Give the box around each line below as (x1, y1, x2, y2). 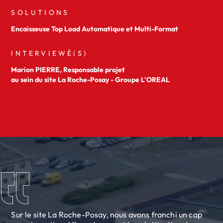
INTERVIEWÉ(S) (11, 49, 88, 58)
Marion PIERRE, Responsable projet (11, 65, 125, 74)
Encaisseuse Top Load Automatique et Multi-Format (11, 24, 179, 33)
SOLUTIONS (11, 8, 70, 17)
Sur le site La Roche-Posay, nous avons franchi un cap (11, 210, 202, 220)
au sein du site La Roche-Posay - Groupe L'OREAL (11, 75, 170, 84)
